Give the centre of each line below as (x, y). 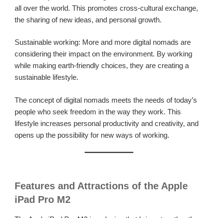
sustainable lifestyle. (46, 77)
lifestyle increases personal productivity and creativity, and (107, 123)
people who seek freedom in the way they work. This (98, 111)
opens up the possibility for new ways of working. (92, 135)
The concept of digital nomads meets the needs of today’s (106, 100)
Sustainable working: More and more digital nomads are (103, 42)
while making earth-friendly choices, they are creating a (102, 66)
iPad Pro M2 (43, 199)
